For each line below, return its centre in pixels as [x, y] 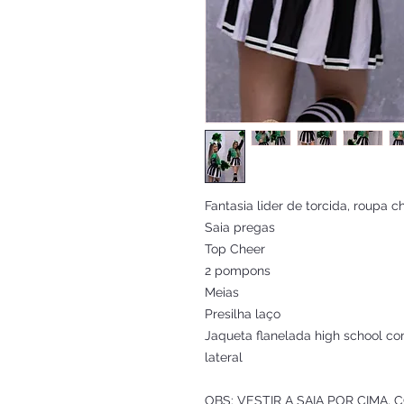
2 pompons [238, 271]
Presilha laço [243, 314]
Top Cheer [235, 249]
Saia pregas [240, 227]
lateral [224, 357]
